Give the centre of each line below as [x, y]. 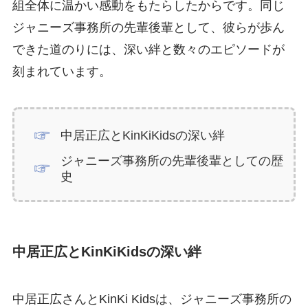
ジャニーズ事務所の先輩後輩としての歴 [172, 161]
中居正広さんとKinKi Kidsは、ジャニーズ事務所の [152, 299]
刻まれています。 [62, 72]
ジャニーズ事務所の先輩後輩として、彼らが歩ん [148, 28]
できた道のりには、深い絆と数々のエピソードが [148, 50]
